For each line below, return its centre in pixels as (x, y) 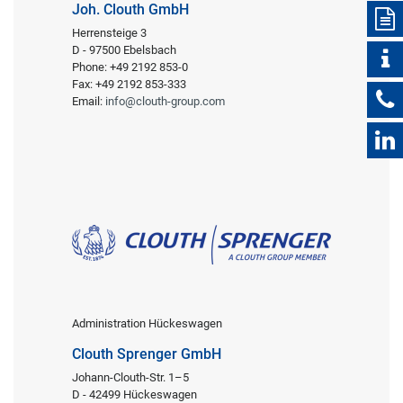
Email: (89, 102)
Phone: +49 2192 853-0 (130, 67)
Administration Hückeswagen (147, 324)
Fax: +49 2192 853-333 (129, 85)
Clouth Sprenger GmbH (147, 354)
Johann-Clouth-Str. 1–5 (130, 378)
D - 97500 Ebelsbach (124, 50)
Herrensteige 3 (109, 33)
